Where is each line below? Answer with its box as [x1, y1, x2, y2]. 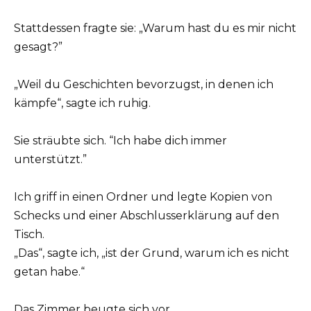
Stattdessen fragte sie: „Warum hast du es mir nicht [14, 21, 296, 35]
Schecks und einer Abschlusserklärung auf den [14, 209, 279, 223]
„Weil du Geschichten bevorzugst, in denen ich [14, 77, 274, 91]
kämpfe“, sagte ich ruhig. [14, 96, 151, 110]
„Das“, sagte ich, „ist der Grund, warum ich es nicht [14, 246, 289, 260]
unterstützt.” [14, 152, 87, 166]
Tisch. [14, 228, 44, 242]
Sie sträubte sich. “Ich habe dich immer [14, 133, 227, 147]
